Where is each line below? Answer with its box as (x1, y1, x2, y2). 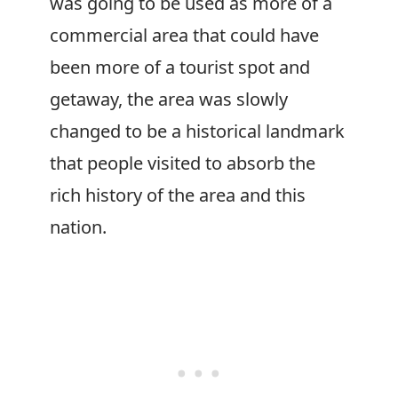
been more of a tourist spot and (50, 55, 310, 79)
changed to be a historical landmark (50, 119, 345, 143)
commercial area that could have (50, 23, 319, 47)
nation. (50, 215, 107, 239)
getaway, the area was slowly (50, 87, 288, 111)
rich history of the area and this (50, 183, 306, 207)
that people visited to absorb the (50, 151, 315, 175)
